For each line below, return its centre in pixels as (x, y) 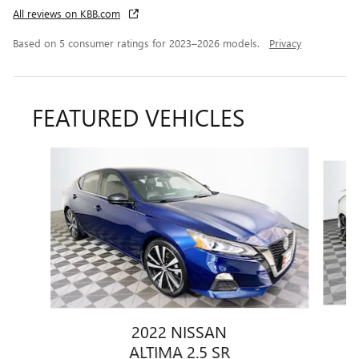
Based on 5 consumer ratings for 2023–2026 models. (138, 43)
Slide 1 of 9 (43, 156)
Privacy (285, 43)
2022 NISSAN (179, 331)
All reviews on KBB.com (67, 14)
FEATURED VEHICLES (138, 117)
